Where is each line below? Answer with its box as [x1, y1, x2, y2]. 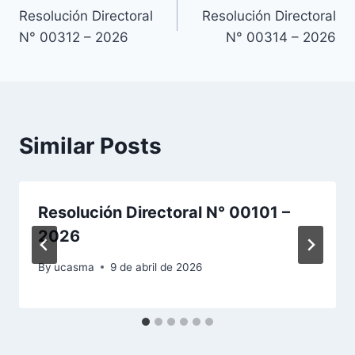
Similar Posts [19, 132, 162, 159]
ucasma [54, 260, 95, 273]
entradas [18, 46, 115, 74]
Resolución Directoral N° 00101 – [38, 202, 290, 222]
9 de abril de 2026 [110, 260, 203, 273]
